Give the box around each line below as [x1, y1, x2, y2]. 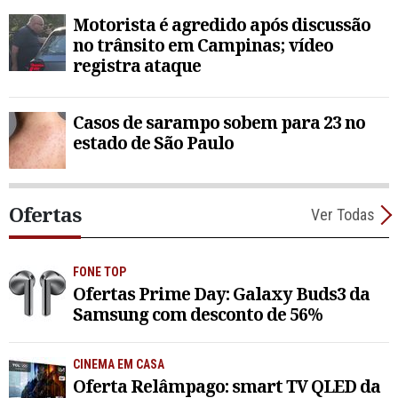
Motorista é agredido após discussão [73, 12, 370, 37]
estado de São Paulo [73, 131, 234, 155]
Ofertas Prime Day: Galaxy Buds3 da [73, 282, 370, 306]
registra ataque [73, 53, 201, 78]
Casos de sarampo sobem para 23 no [73, 110, 365, 135]
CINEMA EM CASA [73, 357, 164, 372]
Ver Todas [311, 205, 375, 225]
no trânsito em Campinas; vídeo [73, 33, 333, 58]
